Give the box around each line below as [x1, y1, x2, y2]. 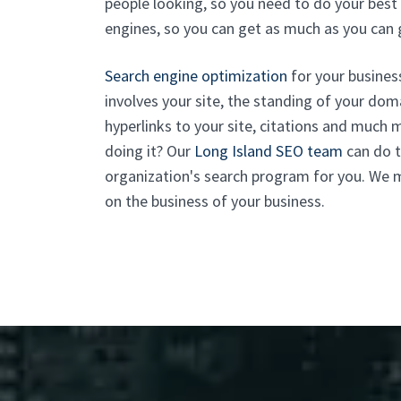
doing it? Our [105, 141, 194, 161]
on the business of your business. [105, 191, 325, 211]
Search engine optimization [105, 65, 287, 86]
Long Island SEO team [194, 141, 343, 161]
